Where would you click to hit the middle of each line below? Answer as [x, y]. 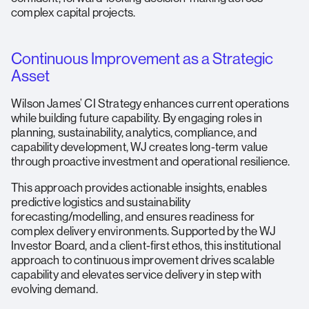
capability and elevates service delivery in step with [137, 274]
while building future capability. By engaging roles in [137, 118]
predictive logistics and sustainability [101, 202]
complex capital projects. [73, 12]
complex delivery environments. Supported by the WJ [143, 231]
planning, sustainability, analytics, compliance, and [134, 132]
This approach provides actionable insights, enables [139, 187]
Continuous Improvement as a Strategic [142, 58]
